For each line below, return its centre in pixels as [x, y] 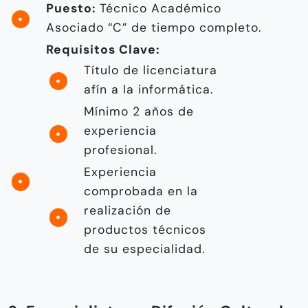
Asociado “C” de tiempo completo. [154, 28]
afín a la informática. [148, 90]
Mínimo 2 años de [139, 112]
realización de [128, 211]
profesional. [120, 150]
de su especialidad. [144, 249]
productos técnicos [145, 230]
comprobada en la [141, 191]
